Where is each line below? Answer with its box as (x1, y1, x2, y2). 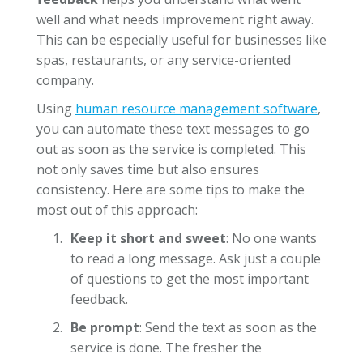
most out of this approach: (36, 200, 198, 219)
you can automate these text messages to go (36, 119, 310, 138)
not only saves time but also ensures (36, 160, 259, 178)
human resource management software (75, 99, 318, 117)
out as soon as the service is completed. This (36, 139, 306, 158)
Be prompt (70, 318, 139, 336)
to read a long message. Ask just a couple (70, 249, 321, 267)
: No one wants (225, 228, 317, 247)
